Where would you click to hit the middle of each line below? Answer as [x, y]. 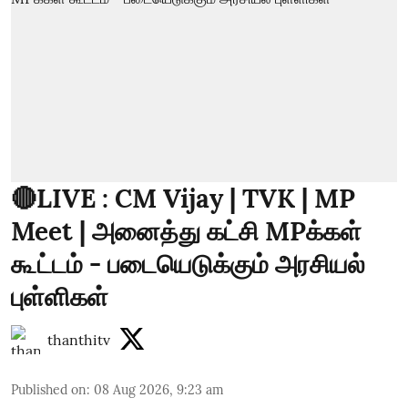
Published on [49, 390]
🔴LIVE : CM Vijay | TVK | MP [183, 199]
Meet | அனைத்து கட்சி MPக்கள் [186, 231]
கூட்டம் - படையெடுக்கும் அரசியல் [188, 264]
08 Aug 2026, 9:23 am [159, 390]
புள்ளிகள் [60, 297]
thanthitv [79, 340]
